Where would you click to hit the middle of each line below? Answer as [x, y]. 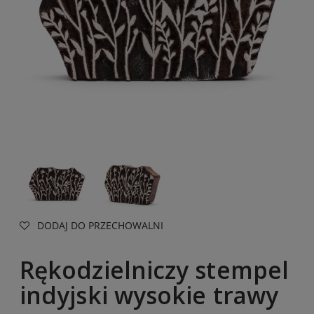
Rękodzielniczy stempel [154, 270]
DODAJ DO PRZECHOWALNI [100, 225]
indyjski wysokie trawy [149, 295]
